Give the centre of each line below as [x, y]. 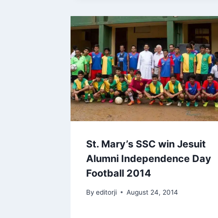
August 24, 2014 [153, 192]
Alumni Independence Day [149, 158]
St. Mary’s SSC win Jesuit [146, 144]
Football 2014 [119, 173]
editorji [107, 192]
